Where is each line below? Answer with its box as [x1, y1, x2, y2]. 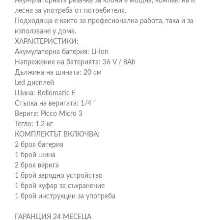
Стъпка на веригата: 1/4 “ [15, 100, 96, 107]
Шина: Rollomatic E [15, 90, 76, 97]
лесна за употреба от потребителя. [15, 7, 126, 14]
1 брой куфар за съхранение [15, 183, 105, 190]
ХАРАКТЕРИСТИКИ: [15, 38, 79, 45]
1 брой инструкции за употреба [15, 193, 115, 200]
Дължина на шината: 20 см [15, 69, 102, 76]
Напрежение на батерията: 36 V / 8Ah [15, 59, 136, 66]
